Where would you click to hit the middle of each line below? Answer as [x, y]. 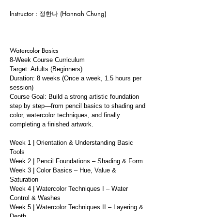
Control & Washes [35, 198]
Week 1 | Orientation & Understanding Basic [71, 142]
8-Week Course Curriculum [47, 60]
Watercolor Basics [34, 50]
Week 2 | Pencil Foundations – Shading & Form [76, 161]
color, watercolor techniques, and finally [65, 115]
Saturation [24, 179]
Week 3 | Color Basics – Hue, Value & [63, 170]
